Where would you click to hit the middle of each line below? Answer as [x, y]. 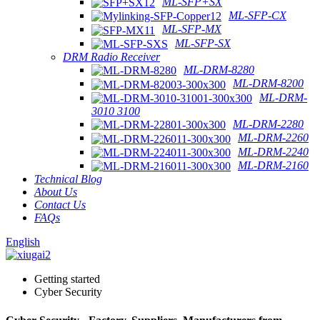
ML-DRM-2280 [268, 124]
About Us [56, 192]
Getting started [67, 279]
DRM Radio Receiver [111, 57]
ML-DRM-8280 [219, 70]
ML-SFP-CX [257, 16]
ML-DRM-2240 [273, 151]
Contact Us [60, 205]
